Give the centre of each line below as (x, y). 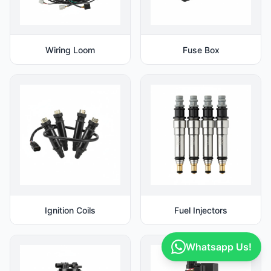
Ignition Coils (70, 210)
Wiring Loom (70, 50)
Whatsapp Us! (219, 247)
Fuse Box (201, 50)
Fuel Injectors (201, 210)
